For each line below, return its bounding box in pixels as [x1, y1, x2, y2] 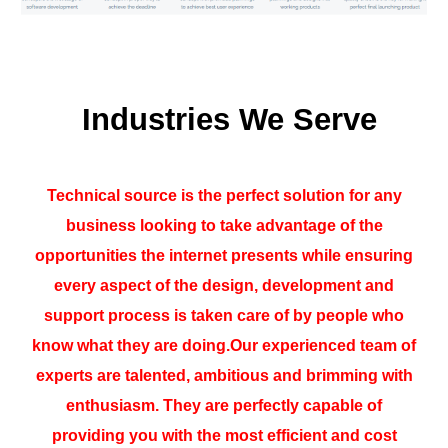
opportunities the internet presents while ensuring [35, 247, 413, 264]
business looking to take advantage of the [65, 217, 383, 234]
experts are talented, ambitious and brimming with [35, 367, 413, 384]
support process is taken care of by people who [44, 307, 404, 324]
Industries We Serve [81, 102, 377, 136]
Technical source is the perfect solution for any [46, 187, 402, 204]
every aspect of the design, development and [54, 277, 394, 294]
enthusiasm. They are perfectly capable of [66, 397, 382, 414]
